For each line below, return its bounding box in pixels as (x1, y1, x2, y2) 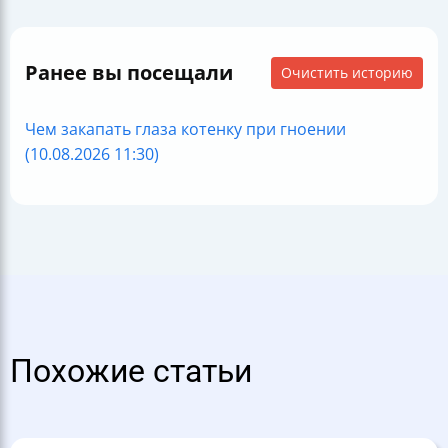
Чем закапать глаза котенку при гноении (25, 118, 346, 141)
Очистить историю (281, 63, 413, 83)
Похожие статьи (10, 353, 252, 391)
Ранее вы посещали (25, 59, 233, 87)
